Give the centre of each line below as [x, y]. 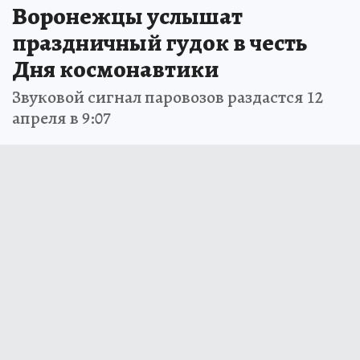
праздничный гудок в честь [160, 42]
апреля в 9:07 [61, 118]
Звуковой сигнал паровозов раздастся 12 [168, 97]
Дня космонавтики [115, 69]
